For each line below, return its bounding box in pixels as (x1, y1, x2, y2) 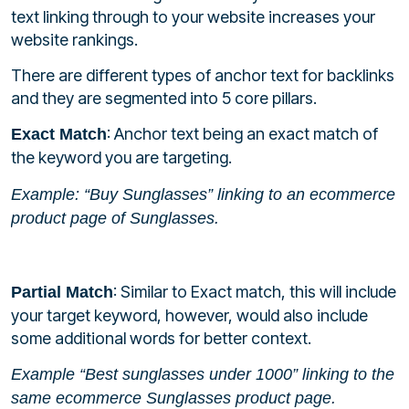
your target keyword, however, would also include (11, 305, 368, 325)
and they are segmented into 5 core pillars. (11, 89, 317, 109)
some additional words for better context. (11, 328, 311, 348)
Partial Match (11, 282, 113, 301)
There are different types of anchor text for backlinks (11, 66, 394, 86)
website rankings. (11, 29, 138, 49)
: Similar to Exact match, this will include (113, 281, 396, 301)
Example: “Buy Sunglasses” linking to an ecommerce (11, 184, 395, 204)
